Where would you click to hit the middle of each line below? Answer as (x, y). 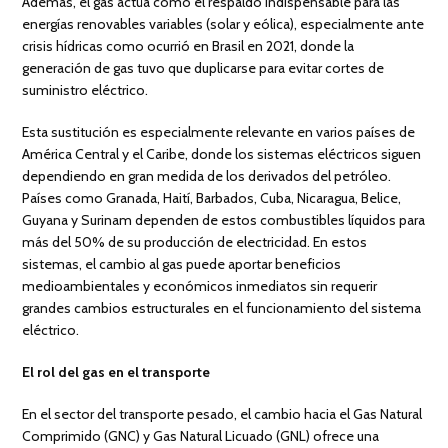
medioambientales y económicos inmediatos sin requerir (200, 285)
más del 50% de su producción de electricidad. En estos (195, 241)
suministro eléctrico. (85, 89)
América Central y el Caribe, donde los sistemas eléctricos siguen (222, 153)
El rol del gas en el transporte (116, 371)
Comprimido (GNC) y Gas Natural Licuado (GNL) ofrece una (201, 435)
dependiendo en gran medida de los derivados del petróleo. (207, 175)
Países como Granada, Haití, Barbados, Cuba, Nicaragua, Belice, (212, 197)
